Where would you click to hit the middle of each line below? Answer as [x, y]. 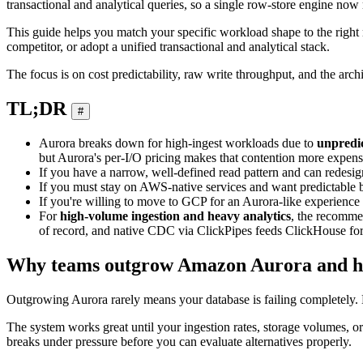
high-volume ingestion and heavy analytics [175, 216]
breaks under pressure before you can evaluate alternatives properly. [179, 341]
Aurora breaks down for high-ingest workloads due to [178, 143]
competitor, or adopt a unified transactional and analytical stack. [168, 46]
